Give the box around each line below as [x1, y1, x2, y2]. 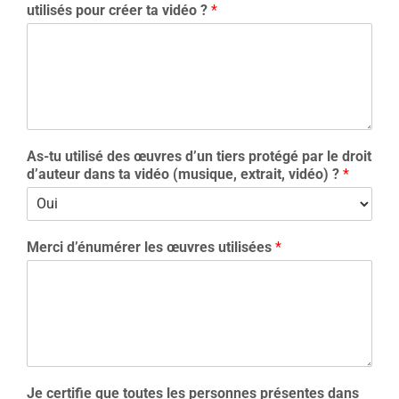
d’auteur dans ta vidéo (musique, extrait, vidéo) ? [27, 165, 343, 183]
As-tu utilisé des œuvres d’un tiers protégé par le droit [27, 147, 371, 165]
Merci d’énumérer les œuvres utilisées [27, 238, 275, 256]
